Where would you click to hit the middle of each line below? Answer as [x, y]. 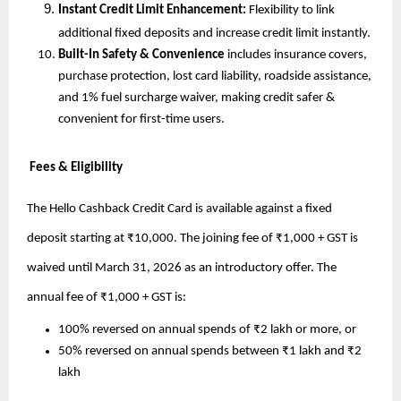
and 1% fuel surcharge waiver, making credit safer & [196, 98]
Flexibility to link [292, 10]
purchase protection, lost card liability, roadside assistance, [215, 76]
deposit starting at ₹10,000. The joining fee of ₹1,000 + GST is [192, 238]
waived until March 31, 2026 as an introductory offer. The [182, 268]
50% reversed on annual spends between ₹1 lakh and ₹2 [210, 352]
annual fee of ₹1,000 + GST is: [107, 297]
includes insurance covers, [296, 55]
